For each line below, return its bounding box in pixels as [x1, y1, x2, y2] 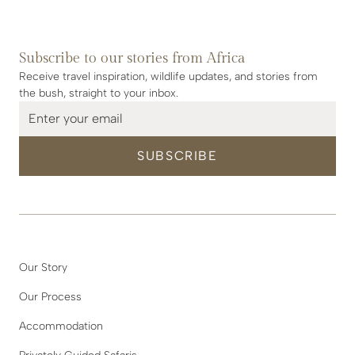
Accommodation [19, 319, 103, 333]
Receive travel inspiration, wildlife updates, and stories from [19, 69, 318, 83]
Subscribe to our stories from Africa [19, 49, 246, 67]
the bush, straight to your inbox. [19, 86, 178, 100]
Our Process [19, 289, 82, 303]
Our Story [19, 260, 67, 274]
